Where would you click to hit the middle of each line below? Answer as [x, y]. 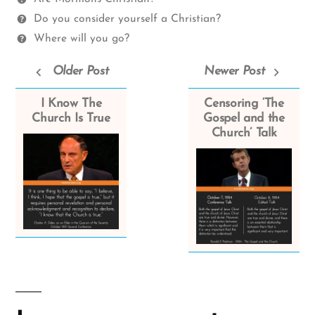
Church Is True [71, 118]
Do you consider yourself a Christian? [127, 19]
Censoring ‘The [244, 103]
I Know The [71, 103]
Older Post [81, 71]
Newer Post [234, 71]
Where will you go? [81, 38]
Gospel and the [244, 118]
